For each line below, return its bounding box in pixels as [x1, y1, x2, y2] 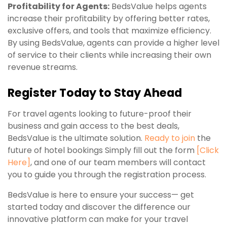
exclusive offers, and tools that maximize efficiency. [8, 24, 211, 36]
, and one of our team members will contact [30, 156, 206, 168]
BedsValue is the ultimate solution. [8, 132, 144, 144]
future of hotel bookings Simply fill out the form [8, 144, 197, 156]
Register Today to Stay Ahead [8, 85, 182, 101]
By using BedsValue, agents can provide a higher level [8, 36, 219, 49]
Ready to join [144, 132, 195, 144]
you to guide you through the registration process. [8, 168, 206, 180]
